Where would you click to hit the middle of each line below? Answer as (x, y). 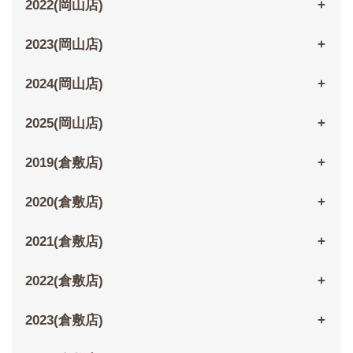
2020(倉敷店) (64, 203)
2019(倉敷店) (64, 163)
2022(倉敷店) (64, 281)
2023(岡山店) (64, 45)
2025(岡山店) (64, 124)
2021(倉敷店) (64, 242)
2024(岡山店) (64, 84)
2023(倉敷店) (64, 321)
